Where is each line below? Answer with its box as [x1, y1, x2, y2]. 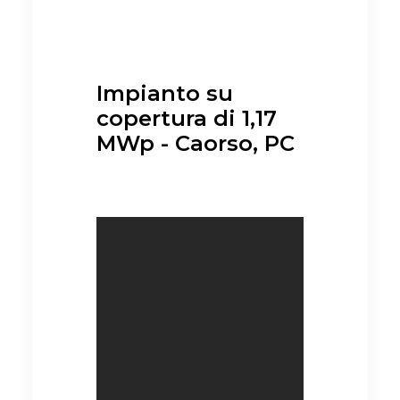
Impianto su [96, 80, 233, 106]
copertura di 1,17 [96, 105, 277, 131]
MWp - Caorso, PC [96, 130, 295, 156]
